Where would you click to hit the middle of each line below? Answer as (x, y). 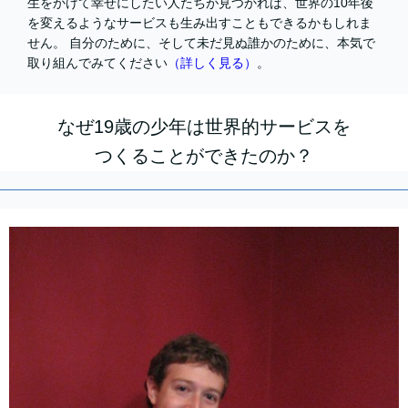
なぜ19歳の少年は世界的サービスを (204, 126)
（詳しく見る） (212, 62)
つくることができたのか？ (204, 155)
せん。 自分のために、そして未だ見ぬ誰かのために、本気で (201, 42)
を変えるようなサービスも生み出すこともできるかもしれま (199, 22)
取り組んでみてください (97, 62)
